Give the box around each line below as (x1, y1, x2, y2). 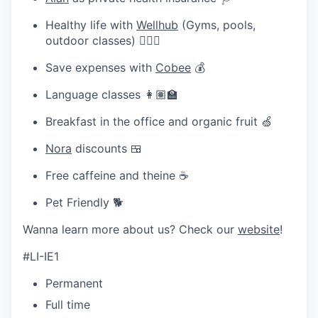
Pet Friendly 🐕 (45, 194, 124, 209)
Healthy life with (45, 17, 136, 32)
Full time (45, 297, 90, 312)
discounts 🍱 (72, 141, 142, 155)
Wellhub (136, 17, 178, 32)
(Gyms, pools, (178, 17, 256, 32)
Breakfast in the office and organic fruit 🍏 (45, 114, 273, 128)
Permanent (45, 275, 103, 290)
